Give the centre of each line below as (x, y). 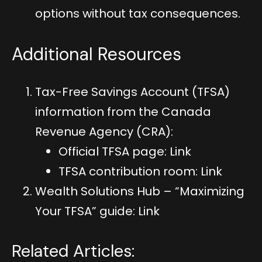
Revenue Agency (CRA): (104, 131)
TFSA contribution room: (130, 171)
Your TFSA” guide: (87, 211)
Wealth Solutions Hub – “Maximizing (140, 191)
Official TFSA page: (114, 151)
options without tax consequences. (138, 13)
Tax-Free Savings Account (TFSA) (132, 92)
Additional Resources (96, 54)
